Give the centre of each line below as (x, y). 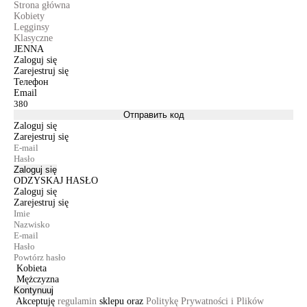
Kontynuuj (34, 290)
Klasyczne (33, 38)
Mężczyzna (38, 279)
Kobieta (32, 268)
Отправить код (153, 115)
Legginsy (32, 27)
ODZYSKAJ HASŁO (56, 181)
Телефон (31, 82)
